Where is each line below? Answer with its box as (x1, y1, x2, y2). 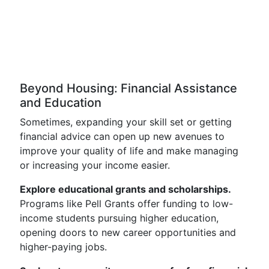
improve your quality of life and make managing (20, 145, 238, 157)
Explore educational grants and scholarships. (20, 183, 231, 195)
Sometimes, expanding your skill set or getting (20, 116, 232, 128)
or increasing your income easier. (20, 159, 170, 171)
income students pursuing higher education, (20, 212, 219, 224)
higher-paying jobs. (20, 241, 107, 253)
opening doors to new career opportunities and (20, 226, 236, 238)
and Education (20, 95, 101, 110)
